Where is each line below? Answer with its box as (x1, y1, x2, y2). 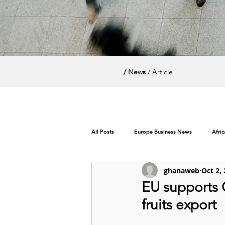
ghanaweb (164, 165, 199, 175)
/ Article (146, 67, 173, 76)
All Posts (91, 128, 114, 135)
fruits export (142, 196, 216, 213)
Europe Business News (134, 128, 192, 135)
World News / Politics (111, 168, 167, 175)
